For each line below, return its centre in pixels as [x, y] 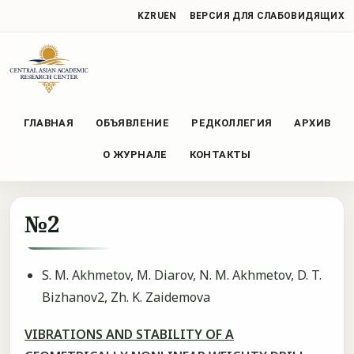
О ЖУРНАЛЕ [135, 154]
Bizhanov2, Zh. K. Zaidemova [126, 297]
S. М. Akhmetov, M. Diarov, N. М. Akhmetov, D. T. [181, 275]
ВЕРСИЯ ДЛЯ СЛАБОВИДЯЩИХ [267, 15]
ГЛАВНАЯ [49, 122]
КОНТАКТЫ [220, 154]
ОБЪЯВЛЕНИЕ [133, 122]
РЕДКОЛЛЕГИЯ [232, 122]
